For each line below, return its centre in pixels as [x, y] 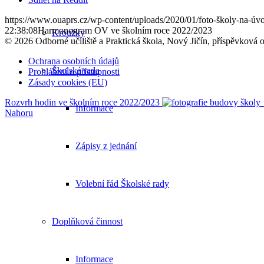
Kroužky [68, 33]
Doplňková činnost [87, 221]
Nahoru [19, 113]
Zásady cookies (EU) [68, 82]
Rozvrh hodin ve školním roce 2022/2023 [82, 103]
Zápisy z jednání [106, 146]
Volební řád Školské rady [122, 184]
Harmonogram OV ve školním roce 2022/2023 [125, 31]
